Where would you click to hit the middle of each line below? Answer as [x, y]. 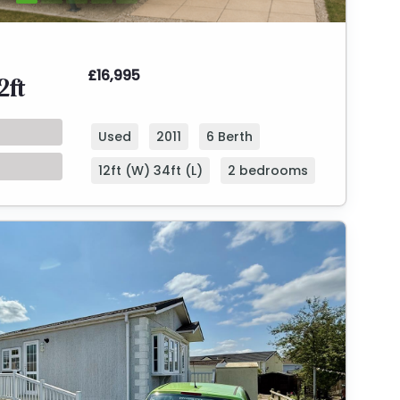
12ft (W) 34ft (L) [150, 170]
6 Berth [229, 136]
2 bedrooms [268, 170]
